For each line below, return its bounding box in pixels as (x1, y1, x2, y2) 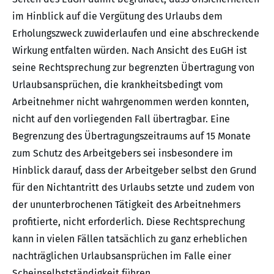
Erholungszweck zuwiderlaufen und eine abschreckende (12, 28, 259, 40)
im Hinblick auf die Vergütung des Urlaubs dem (12, 10, 223, 23)
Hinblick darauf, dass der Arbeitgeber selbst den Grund (12, 165, 257, 177)
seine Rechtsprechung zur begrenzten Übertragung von (12, 62, 254, 74)
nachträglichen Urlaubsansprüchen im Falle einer (12, 250, 231, 262)
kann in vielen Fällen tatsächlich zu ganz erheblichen (12, 233, 247, 245)
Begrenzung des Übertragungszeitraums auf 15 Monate (12, 130, 251, 143)
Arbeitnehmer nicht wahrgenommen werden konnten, (12, 96, 249, 108)
